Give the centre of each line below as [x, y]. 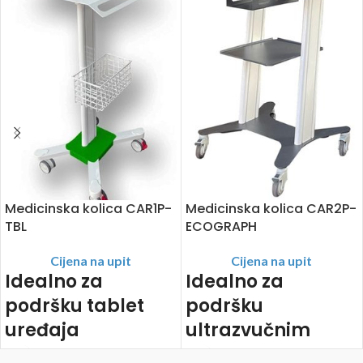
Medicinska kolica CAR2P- [271, 209]
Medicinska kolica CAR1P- [88, 209]
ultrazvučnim [248, 331]
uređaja [42, 331]
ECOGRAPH [221, 227]
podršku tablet [75, 306]
